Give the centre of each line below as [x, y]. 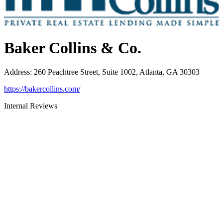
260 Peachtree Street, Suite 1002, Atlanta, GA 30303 [117, 72]
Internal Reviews [31, 106]
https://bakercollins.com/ [42, 89]
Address [17, 72]
